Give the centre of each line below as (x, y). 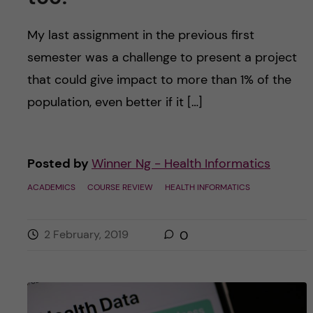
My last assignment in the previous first (140, 35)
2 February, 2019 (86, 234)
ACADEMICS (51, 187)
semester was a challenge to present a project (162, 57)
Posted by (59, 163)
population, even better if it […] (115, 102)
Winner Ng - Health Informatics (181, 163)
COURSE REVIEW (120, 187)
